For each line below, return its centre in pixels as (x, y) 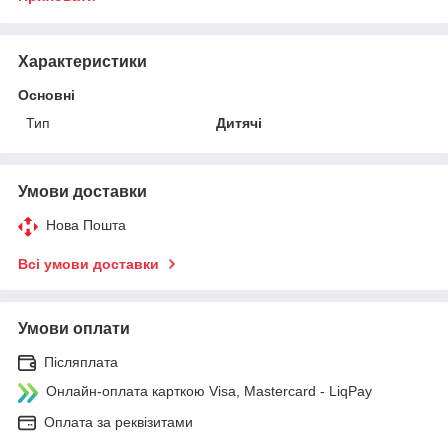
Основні (46, 94)
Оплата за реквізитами (118, 421)
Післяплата (81, 361)
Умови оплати (74, 328)
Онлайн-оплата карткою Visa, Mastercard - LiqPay (209, 390)
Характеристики (82, 61)
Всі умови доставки (88, 263)
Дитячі (239, 122)
